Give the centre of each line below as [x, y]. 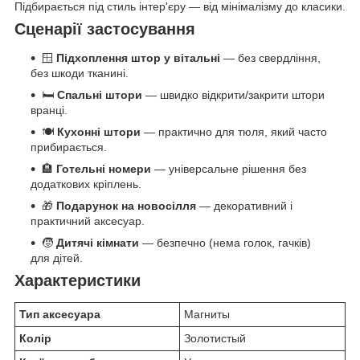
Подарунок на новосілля [126, 206]
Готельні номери [104, 169]
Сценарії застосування [105, 29]
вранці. [49, 110]
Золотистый [215, 338]
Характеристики [78, 281]
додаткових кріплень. [86, 184]
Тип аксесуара [60, 314]
